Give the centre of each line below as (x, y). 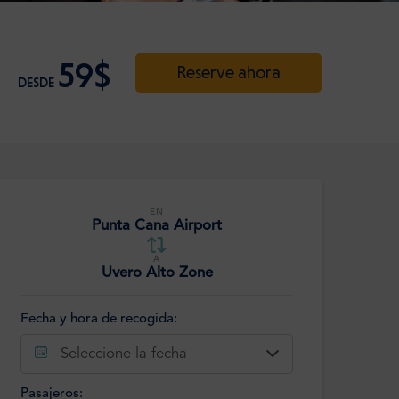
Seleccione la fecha (124, 354)
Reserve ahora (228, 72)
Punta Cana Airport (157, 226)
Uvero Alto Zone (157, 273)
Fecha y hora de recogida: (99, 319)
